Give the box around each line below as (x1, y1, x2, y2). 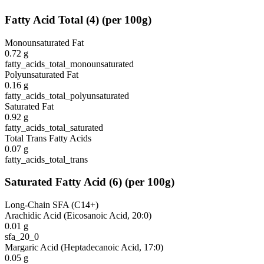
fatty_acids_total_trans (5, 154, 88, 164)
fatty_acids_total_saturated (5, 122, 103, 133)
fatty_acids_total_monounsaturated (5, 58, 134, 69)
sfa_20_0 (5, 231, 39, 242)
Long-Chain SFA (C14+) (5, 199, 98, 210)
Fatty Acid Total (5, 13, 83, 26)
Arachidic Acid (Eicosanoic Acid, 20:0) (5, 210, 151, 220)
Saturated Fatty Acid (5, 176, 106, 189)
